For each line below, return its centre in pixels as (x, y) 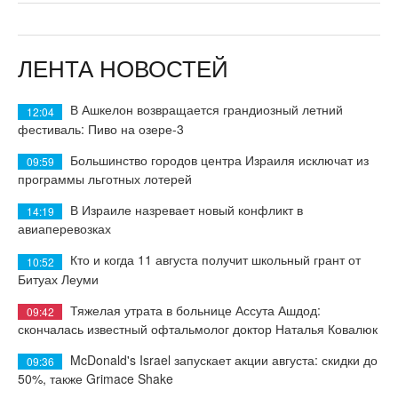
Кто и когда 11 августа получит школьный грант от (215, 260)
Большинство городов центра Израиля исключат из (219, 159)
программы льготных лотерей (105, 178)
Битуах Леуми (58, 279)
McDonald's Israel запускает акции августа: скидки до (224, 359)
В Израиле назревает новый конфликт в (187, 209)
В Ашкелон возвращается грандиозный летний (207, 110)
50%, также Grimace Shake (96, 379)
